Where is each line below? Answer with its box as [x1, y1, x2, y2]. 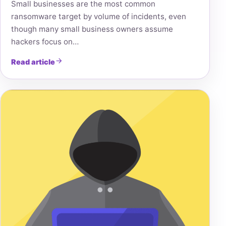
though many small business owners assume [11, 24, 173, 34]
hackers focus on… [11, 37, 79, 47]
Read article [11, 58, 55, 67]
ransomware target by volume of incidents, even [11, 12, 186, 22]
